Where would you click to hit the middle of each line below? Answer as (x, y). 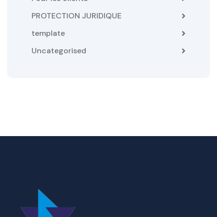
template (48, 33)
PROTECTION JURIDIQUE (77, 15)
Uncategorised (59, 50)
